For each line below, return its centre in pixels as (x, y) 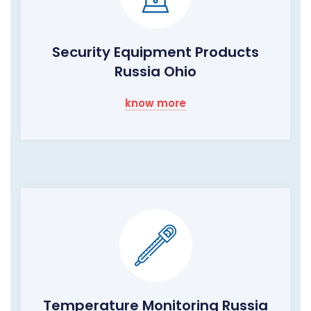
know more (155, 103)
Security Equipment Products (155, 52)
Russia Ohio (155, 72)
